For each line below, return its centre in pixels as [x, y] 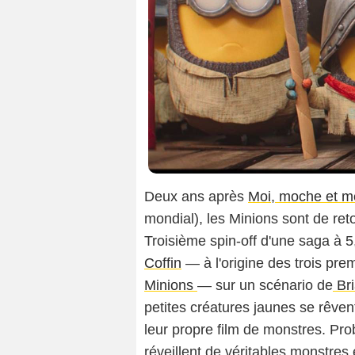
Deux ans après [196, 197]
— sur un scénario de [265, 286]
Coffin [163, 263]
